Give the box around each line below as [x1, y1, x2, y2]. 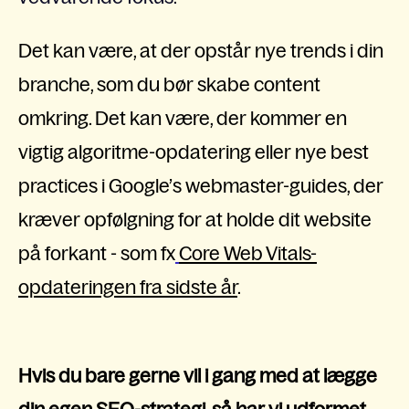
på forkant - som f [18, 243, 166, 265]
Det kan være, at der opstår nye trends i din [18, 40, 383, 62]
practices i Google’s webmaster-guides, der [18, 175, 383, 197]
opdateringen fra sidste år [18, 277, 237, 299]
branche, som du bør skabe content [18, 74, 320, 96]
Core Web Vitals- [179, 243, 317, 265]
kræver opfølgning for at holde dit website [18, 209, 372, 231]
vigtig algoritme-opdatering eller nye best [18, 142, 369, 163]
